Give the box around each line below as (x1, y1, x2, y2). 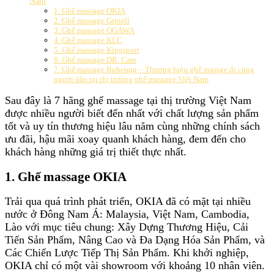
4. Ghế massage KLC (54, 35, 122, 45)
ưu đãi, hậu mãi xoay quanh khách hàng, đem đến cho (5, 132, 246, 145)
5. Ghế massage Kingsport (54, 45, 139, 54)
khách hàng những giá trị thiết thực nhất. (5, 145, 187, 158)
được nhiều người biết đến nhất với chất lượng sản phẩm (5, 106, 259, 119)
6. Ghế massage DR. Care (54, 54, 136, 64)
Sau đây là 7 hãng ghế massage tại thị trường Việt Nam (5, 94, 251, 106)
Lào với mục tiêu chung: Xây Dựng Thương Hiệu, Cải (5, 221, 248, 234)
